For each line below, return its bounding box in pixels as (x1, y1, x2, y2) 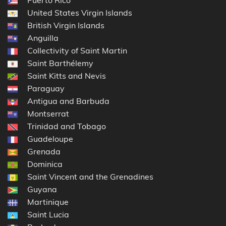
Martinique (27, 196, 69, 207)
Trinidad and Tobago (27, 121, 106, 131)
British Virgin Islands (27, 20, 104, 30)
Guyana (27, 184, 57, 194)
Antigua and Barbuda (27, 95, 109, 106)
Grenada (27, 146, 61, 156)
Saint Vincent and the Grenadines (27, 171, 153, 182)
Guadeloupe (27, 133, 73, 144)
